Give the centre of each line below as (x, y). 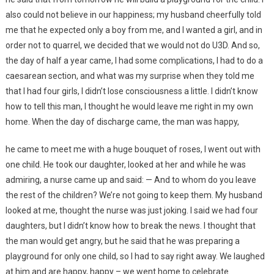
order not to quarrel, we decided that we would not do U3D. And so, (132, 46)
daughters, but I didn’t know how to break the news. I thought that (130, 226)
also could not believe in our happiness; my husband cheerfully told (133, 15)
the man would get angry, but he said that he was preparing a (122, 241)
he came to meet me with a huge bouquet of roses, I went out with (133, 150)
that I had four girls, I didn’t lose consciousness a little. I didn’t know (131, 91)
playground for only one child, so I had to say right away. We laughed (135, 257)
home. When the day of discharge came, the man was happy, (122, 122)
